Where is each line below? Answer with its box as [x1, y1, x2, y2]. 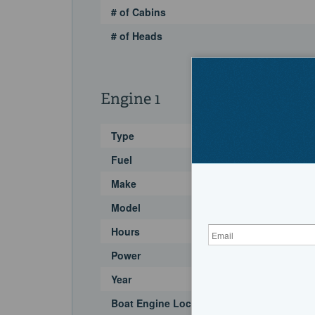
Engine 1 [101, 92, 160, 108]
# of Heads [111, 29, 162, 44]
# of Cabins [111, 5, 166, 20]
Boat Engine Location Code [111, 296, 244, 311]
